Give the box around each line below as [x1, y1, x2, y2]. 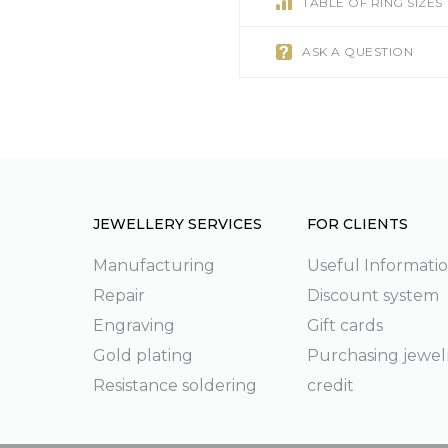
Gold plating [92, 346, 193, 365]
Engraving [92, 316, 175, 335]
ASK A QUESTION [302, 44, 413, 59]
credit [306, 376, 354, 395]
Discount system [306, 286, 439, 305]
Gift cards [306, 316, 383, 335]
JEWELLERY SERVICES [92, 215, 262, 233]
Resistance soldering [92, 376, 257, 395]
